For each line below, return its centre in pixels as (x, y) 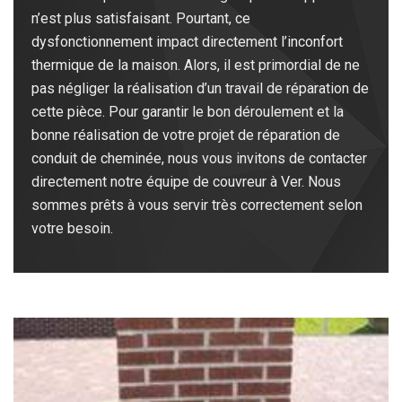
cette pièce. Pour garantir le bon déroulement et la (188, 112)
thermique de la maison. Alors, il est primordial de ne (196, 66)
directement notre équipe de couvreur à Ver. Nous (186, 182)
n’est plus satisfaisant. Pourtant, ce (141, 19)
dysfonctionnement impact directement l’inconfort (187, 42)
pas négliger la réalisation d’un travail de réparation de (200, 89)
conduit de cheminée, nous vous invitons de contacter (199, 159)
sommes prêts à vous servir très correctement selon (197, 205)
